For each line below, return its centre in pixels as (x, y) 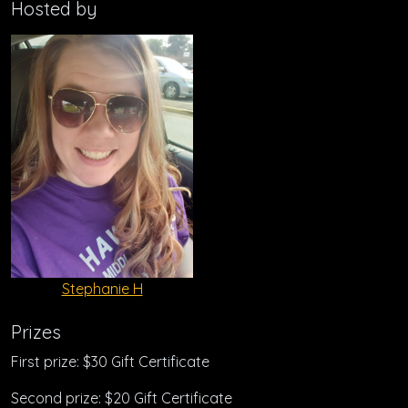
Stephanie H (102, 288)
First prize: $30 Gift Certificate (110, 361)
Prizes (36, 331)
